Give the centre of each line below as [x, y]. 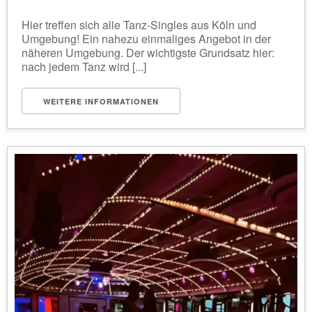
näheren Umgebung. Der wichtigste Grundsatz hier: [148, 53]
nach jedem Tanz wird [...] [84, 67]
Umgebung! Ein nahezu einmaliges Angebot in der [146, 39]
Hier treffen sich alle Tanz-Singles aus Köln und [139, 25]
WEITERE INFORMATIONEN [101, 101]
